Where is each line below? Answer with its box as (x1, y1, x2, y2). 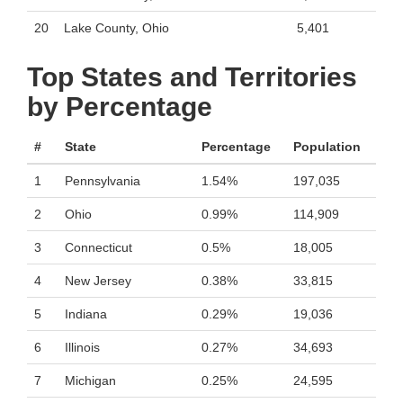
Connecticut (65, 240, 132, 255)
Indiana (65, 307, 107, 321)
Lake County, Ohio (64, 21, 169, 35)
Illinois (65, 340, 100, 354)
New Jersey (65, 273, 131, 288)
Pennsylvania (65, 174, 140, 188)
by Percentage (27, 92, 212, 121)
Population (293, 139, 361, 154)
